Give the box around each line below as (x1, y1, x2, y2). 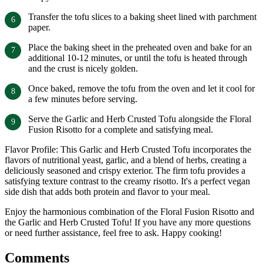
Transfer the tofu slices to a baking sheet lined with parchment (28, 12, 257, 22)
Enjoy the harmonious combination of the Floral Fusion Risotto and (5, 207, 254, 217)
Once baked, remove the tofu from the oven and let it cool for (28, 83, 255, 94)
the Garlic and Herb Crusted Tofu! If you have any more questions (5, 217, 251, 228)
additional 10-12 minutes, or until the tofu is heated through (28, 53, 247, 63)
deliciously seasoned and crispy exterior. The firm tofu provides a (5, 166, 245, 176)
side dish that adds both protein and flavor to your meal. (5, 187, 210, 197)
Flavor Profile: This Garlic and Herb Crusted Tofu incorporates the (5, 144, 251, 155)
